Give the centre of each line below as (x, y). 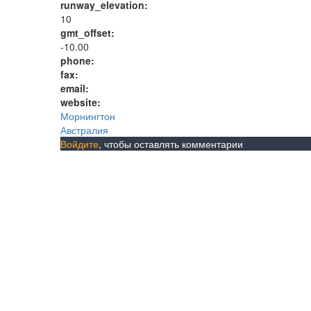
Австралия (84, 130)
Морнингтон (88, 116)
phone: (79, 60)
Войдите (79, 144)
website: (82, 102)
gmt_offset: (89, 33)
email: (76, 88)
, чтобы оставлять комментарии (171, 144)
